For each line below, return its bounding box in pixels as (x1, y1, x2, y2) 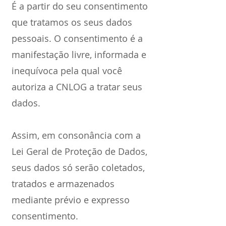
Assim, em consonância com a (12, 129, 141, 141)
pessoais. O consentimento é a (12, 32, 143, 44)
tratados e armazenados (12, 178, 115, 190)
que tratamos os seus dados (12, 16, 132, 28)
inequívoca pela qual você (12, 65, 122, 77)
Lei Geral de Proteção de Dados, (12, 145, 147, 157)
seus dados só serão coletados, (12, 161, 145, 174)
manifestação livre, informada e (12, 48, 146, 61)
